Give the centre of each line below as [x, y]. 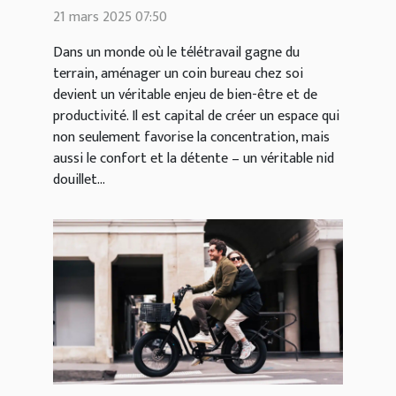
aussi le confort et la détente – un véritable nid [194, 158]
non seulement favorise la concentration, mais [191, 137]
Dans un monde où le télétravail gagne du [176, 52]
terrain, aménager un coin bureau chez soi [178, 73]
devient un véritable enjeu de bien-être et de [185, 95]
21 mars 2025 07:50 [110, 17]
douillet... [79, 179]
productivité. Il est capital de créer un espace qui [196, 116]
